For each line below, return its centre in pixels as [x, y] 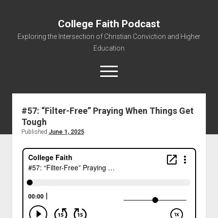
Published [35, 132]
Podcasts [109, 154]
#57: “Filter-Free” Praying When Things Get [107, 111]
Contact [109, 185]
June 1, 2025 [66, 132]
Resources [109, 169]
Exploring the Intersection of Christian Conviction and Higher [109, 36]
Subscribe [109, 201]
